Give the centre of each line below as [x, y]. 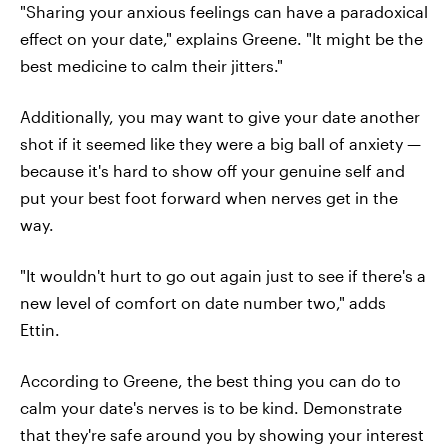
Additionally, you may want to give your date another [220, 117]
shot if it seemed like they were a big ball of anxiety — [220, 144]
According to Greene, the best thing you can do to [210, 381]
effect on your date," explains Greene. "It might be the [221, 39]
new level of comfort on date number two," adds [203, 303]
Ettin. [40, 330]
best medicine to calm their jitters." [151, 66]
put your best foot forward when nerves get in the [209, 198]
